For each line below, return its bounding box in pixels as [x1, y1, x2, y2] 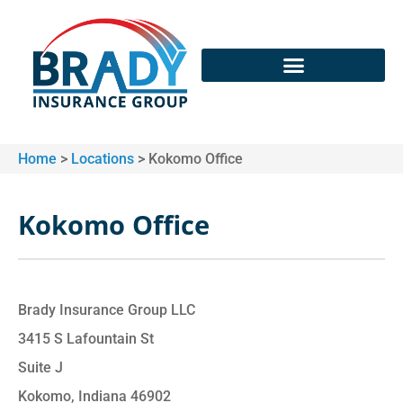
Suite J [18, 358, 63, 376]
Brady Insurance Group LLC [18, 300, 195, 318]
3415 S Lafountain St [18, 329, 154, 347]
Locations [71, 150, 134, 168]
